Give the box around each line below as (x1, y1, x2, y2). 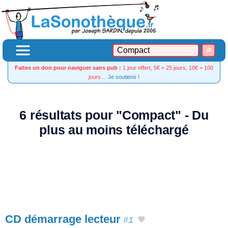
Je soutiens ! (108, 74, 139, 80)
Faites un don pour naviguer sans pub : (15, 65, 121, 71)
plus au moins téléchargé (39, 123, 189, 137)
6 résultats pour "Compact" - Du (19, 108, 209, 122)
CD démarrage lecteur (5, 213, 121, 225)
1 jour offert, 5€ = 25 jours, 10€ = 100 (121, 65, 213, 71)
